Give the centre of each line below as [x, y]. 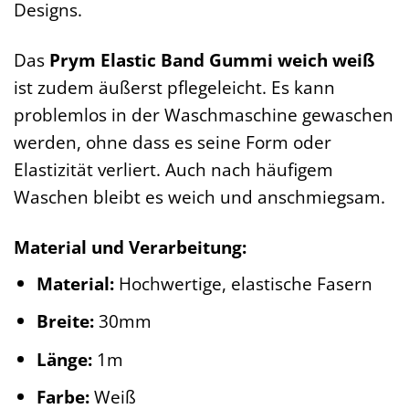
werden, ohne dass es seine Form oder [173, 142]
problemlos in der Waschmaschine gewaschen [204, 115]
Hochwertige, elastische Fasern [243, 283]
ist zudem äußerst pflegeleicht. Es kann [174, 88]
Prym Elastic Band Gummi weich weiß [212, 60]
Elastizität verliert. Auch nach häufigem [173, 170]
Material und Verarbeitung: [130, 247]
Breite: [65, 321]
